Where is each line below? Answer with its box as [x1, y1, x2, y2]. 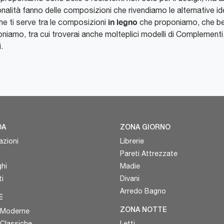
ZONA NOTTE [119, 206, 167, 213]
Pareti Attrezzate [119, 149, 177, 157]
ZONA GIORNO [119, 124, 170, 131]
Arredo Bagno [119, 186, 166, 195]
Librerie [119, 136, 144, 145]
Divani [119, 174, 139, 182]
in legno [108, 16, 137, 26]
